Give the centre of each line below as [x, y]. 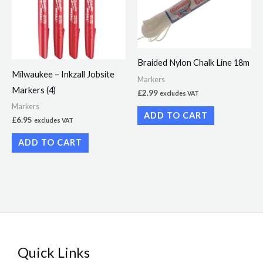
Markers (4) [34, 90]
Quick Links [54, 252]
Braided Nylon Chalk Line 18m [193, 63]
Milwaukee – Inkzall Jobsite [63, 74]
